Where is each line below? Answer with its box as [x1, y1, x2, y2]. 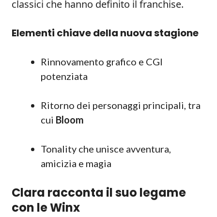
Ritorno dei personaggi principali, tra [41, 99, 201, 111]
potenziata [41, 70, 88, 82]
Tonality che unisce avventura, [41, 143, 171, 155]
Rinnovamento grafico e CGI [41, 56, 163, 67]
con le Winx [12, 200, 80, 216]
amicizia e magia [41, 157, 111, 169]
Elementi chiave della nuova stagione [12, 26, 199, 40]
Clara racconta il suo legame [12, 185, 186, 201]
